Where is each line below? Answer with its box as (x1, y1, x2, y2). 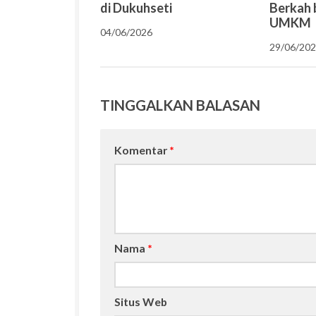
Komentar (114, 143, 169, 157)
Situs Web (114, 295, 167, 309)
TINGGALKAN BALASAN (100, 97, 260, 114)
